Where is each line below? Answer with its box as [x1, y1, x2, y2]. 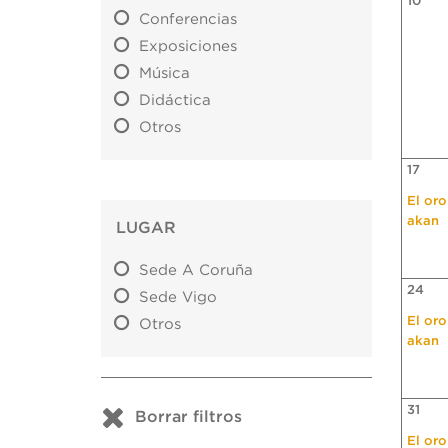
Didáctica [139, 93, 212, 109]
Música [139, 66, 191, 82]
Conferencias [139, 12, 238, 28]
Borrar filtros [135, 409, 242, 426]
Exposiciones [139, 39, 238, 55]
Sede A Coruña [139, 263, 254, 279]
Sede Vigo [139, 290, 218, 306]
